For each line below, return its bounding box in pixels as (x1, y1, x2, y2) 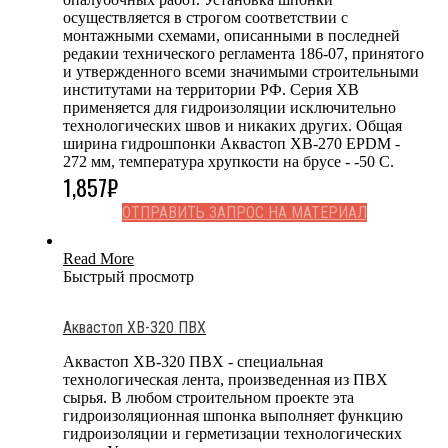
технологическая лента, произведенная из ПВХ (63, 370, 388, 388)
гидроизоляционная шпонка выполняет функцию (63, 406, 403, 424)
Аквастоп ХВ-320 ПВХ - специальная (63, 352, 323, 370)
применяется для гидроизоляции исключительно (63, 98, 396, 116)
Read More (63, 249, 134, 267)
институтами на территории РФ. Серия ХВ (63, 80, 359, 98)
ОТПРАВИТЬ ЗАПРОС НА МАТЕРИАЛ (121, 202, 367, 222)
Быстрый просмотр (63, 267, 194, 285)
